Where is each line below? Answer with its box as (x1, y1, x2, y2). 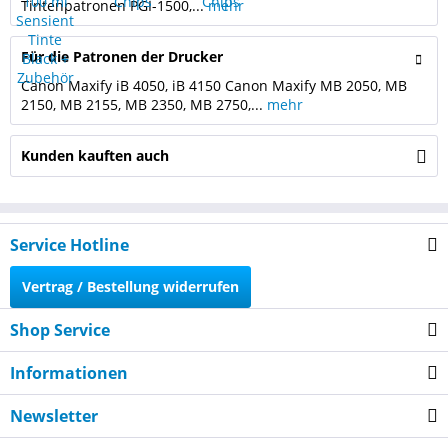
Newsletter (10, 405, 98, 427)
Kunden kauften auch (21, 146, 169, 165)
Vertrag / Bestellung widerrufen (22, 277, 239, 296)
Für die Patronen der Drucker (21, 47, 223, 66)
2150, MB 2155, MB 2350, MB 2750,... (21, 95, 267, 114)
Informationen (10, 362, 128, 384)
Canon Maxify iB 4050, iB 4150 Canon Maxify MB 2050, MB (21, 76, 407, 95)
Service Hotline (10, 234, 129, 256)
